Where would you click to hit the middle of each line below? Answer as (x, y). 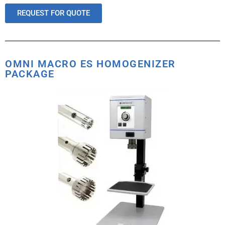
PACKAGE (30, 74)
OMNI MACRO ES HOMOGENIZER (90, 64)
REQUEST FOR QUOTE (53, 13)
